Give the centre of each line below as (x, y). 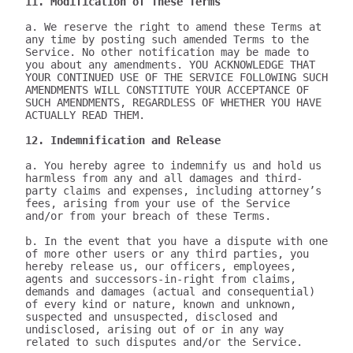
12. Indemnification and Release (123, 140)
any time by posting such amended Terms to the (167, 39)
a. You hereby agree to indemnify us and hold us (173, 165)
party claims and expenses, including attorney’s (173, 191)
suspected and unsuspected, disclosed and (151, 317)
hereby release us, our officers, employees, (161, 266)
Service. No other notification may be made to (167, 52)
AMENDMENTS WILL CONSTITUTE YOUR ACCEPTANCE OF (167, 90)
